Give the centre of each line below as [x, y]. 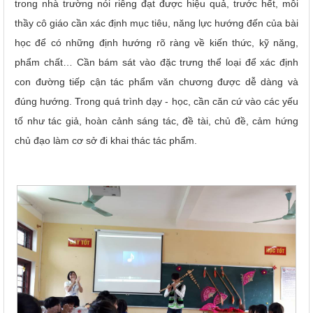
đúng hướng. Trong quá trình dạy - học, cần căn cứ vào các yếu [156, 101]
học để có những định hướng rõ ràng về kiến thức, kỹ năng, [156, 42]
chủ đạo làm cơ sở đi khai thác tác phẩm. [106, 140]
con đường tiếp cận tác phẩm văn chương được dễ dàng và [156, 81]
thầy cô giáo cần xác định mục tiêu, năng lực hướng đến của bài [156, 23]
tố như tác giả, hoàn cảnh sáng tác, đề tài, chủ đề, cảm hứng [156, 121]
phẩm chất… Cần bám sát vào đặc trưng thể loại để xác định [156, 62]
